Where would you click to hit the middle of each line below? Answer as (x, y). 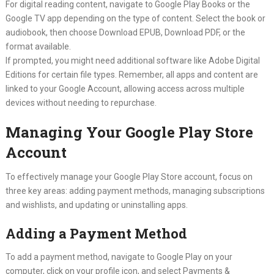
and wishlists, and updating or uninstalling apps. (96, 205)
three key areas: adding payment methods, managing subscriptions (135, 191)
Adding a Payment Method (96, 233)
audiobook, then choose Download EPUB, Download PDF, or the (125, 32)
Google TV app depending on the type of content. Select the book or (135, 18)
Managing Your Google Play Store (129, 132)
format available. (38, 46)
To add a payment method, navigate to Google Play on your (119, 257)
